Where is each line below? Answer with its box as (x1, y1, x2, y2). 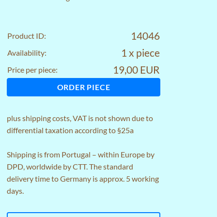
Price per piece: (7, 65, 58, 74)
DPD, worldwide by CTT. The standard (7, 162, 133, 171)
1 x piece (121, 46, 160, 59)
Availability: (7, 48, 46, 57)
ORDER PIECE (57, 82, 110, 92)
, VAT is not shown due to (70, 113, 153, 123)
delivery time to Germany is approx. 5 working (7, 174, 159, 183)
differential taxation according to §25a (7, 125, 134, 135)
